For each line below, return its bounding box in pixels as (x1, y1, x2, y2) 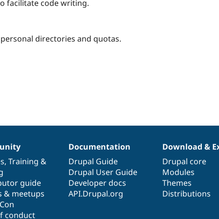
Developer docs (68, 177, 126, 188)
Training (8, 155, 39, 167)
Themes (162, 177, 192, 188)
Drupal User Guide (68, 166, 137, 177)
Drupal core (162, 155, 207, 167)
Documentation (68, 141, 131, 152)
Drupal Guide (68, 155, 118, 167)
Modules (162, 166, 195, 177)
